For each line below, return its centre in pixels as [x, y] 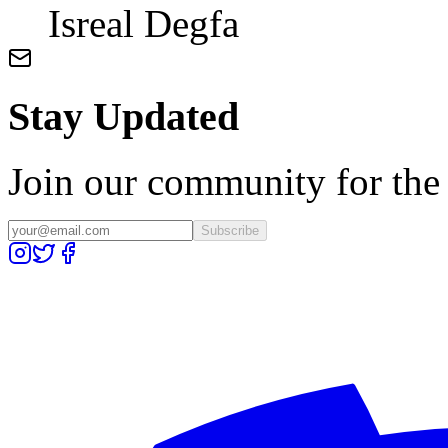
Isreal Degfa [143, 24]
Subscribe [230, 230]
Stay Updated [123, 117]
